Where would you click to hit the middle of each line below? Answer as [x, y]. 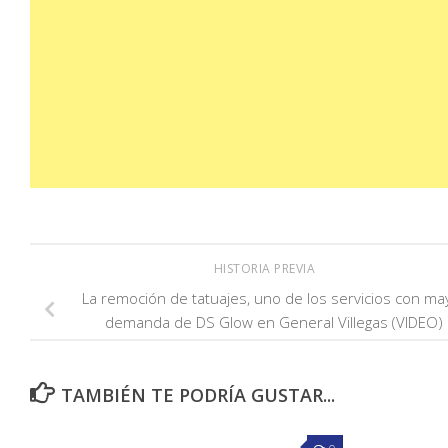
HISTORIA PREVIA [266, 269]
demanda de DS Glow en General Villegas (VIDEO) [274, 322]
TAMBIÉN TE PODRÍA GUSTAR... [197, 395]
